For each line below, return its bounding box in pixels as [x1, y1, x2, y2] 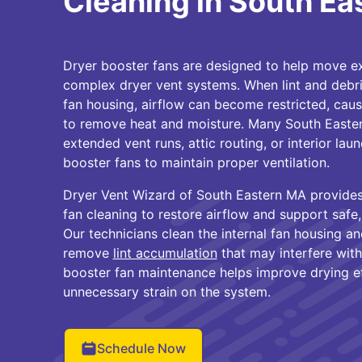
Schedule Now [96, 340, 186, 356]
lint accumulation [112, 245, 217, 261]
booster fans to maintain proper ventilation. [62, 154, 330, 170]
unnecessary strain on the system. [62, 284, 271, 300]
